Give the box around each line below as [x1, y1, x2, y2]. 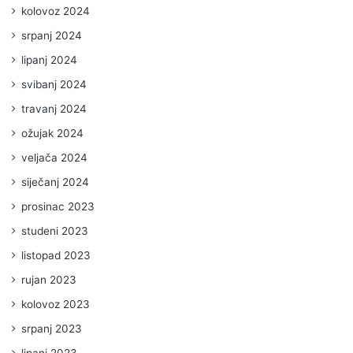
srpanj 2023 [21, 321, 82, 335]
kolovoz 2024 [21, 4, 90, 17]
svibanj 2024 [21, 77, 87, 91]
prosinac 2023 [21, 199, 95, 213]
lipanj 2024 [21, 53, 77, 66]
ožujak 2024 [21, 126, 84, 139]
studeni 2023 [21, 224, 88, 237]
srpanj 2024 [21, 28, 82, 42]
